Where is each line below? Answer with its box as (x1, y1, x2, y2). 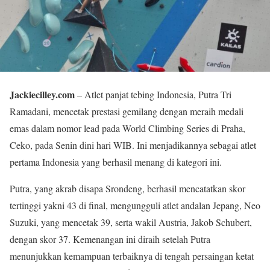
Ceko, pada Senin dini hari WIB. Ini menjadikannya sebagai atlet (10, 138, 256, 151)
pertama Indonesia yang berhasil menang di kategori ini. (10, 155, 222, 168)
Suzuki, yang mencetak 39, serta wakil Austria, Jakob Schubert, (10, 215, 252, 228)
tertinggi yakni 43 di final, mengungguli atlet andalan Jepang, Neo (10, 198, 260, 212)
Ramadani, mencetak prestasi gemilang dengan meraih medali (10, 104, 243, 118)
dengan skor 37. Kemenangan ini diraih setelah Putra (10, 232, 210, 245)
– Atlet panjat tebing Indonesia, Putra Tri (75, 87, 231, 101)
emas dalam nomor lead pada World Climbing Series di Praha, (10, 121, 245, 134)
